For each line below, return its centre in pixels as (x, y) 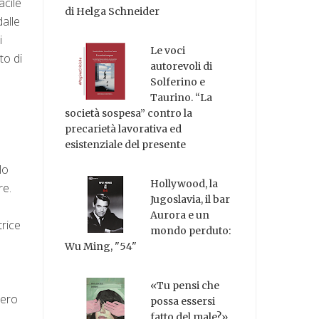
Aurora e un (180, 215)
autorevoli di (182, 67)
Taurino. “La (182, 98)
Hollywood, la (184, 183)
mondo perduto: (191, 230)
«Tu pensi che (185, 285)
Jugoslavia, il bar (190, 199)
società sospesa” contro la (129, 114)
